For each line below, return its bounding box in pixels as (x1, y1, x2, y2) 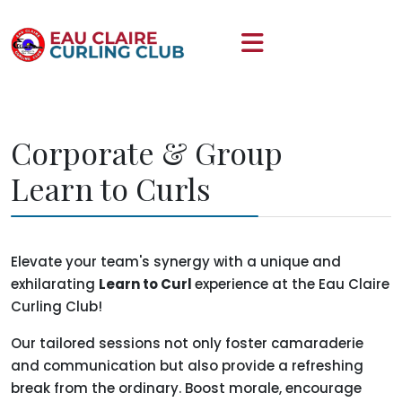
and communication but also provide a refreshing (11, 356, 363, 375)
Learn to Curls (11, 168, 211, 208)
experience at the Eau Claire (195, 275, 389, 293)
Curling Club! (11, 297, 102, 316)
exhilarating (11, 275, 99, 293)
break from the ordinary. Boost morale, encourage (11, 379, 362, 398)
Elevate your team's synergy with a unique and (11, 252, 341, 271)
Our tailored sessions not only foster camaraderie (11, 334, 363, 353)
